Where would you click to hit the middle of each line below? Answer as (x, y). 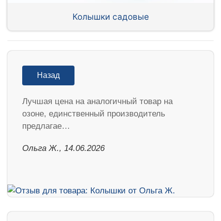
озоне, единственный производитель (94, 114)
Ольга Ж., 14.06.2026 (63, 148)
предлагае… (46, 126)
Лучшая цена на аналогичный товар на (97, 102)
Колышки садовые (110, 16)
